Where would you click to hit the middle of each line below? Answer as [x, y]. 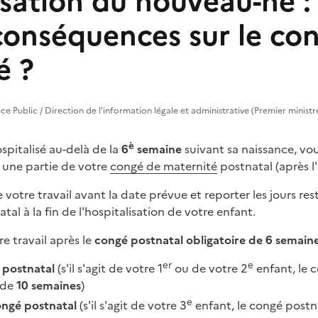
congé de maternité [164, 166]
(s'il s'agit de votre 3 [132, 305]
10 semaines [49, 285]
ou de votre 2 [210, 268]
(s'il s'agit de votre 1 [109, 268]
